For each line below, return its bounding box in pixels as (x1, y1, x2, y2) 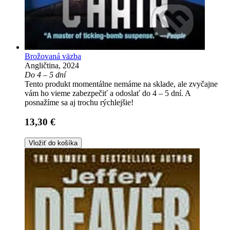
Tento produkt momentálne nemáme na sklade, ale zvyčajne (25, 79, 218, 88)
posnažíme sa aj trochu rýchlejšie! (25, 98, 133, 107)
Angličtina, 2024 (25, 61, 79, 70)
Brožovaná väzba (25, 51, 81, 61)
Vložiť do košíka (29, 139, 78, 147)
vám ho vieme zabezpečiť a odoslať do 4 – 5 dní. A (25, 88, 190, 98)
